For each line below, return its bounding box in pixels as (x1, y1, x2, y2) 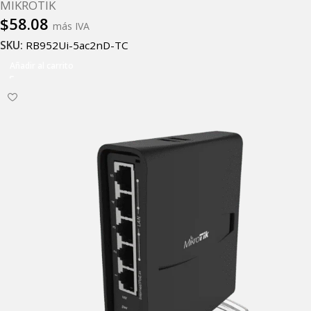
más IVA (53, 19, 90, 33)
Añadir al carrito (10, 59, 74, 72)
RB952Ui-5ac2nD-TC (26, 38, 128, 53)
